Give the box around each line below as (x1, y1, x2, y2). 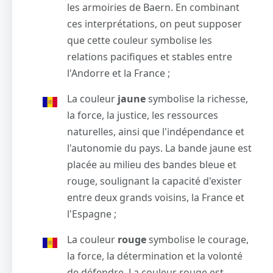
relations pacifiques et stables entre (67, 50, 232, 64)
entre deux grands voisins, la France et (67, 191, 244, 205)
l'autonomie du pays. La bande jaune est (67, 141, 252, 155)
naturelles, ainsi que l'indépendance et (67, 125, 244, 139)
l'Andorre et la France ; (67, 66, 170, 80)
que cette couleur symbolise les (67, 34, 212, 48)
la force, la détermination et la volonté (67, 249, 243, 263)
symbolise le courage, (149, 233, 249, 247)
